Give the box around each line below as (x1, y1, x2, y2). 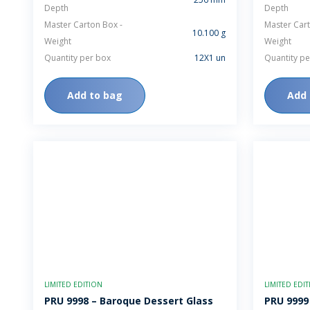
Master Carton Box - (44, 19, 122, 30)
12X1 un (194, 52, 226, 64)
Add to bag (67, 89, 122, 102)
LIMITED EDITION (44, 280, 102, 289)
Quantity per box (44, 52, 111, 64)
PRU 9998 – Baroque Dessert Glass (44, 294, 213, 307)
